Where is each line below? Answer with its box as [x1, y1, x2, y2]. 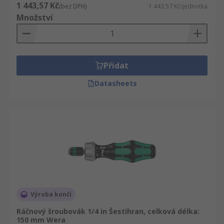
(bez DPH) [59, 2, 86, 10]
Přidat [103, 60, 128, 71]
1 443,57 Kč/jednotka [148, 2, 207, 10]
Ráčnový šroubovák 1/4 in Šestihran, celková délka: [16, 206, 199, 216]
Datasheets [94, 78, 137, 88]
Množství [16, 12, 53, 23]
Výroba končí [30, 190, 71, 198]
